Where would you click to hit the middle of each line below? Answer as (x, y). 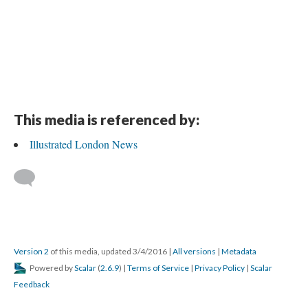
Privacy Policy (220, 268)
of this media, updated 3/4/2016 (109, 251)
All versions (194, 251)
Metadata (239, 251)
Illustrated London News (84, 144)
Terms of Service (158, 268)
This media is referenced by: (107, 119)
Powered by (51, 268)
